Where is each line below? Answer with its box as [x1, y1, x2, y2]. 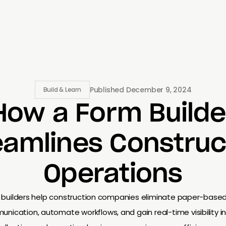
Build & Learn [43, 85, 81, 94]
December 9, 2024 [126, 84, 192, 95]
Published [89, 84, 126, 95]
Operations [43, 162, 183, 187]
